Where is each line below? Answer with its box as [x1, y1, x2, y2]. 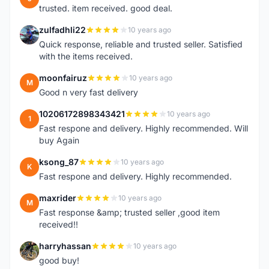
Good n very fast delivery [39, 87, 138, 97]
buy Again [39, 135, 79, 145]
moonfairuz [39, 73, 87, 83]
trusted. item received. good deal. [39, 3, 172, 13]
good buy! [39, 255, 79, 265]
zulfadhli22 [39, 25, 86, 35]
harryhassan [39, 241, 91, 251]
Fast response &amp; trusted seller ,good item [39, 207, 220, 217]
